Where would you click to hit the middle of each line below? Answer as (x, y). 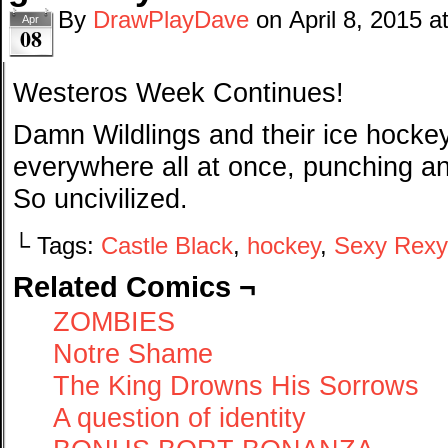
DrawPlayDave (171, 20)
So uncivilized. (100, 198)
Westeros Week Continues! (178, 92)
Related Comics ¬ (134, 286)
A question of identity (179, 417)
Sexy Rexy (390, 246)
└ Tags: (57, 246)
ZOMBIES (114, 321)
